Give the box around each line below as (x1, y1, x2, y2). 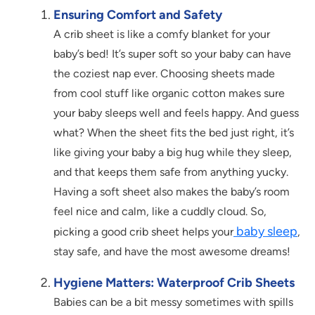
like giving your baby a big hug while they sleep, (53, 146, 292, 160)
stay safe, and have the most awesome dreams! (53, 245, 290, 259)
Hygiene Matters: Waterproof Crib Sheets (53, 275, 295, 291)
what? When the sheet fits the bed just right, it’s (53, 126, 294, 140)
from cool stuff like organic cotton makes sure (53, 86, 285, 101)
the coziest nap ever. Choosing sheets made (53, 67, 275, 81)
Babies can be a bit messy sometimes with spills (53, 295, 293, 309)
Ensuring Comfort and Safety (53, 7, 222, 23)
